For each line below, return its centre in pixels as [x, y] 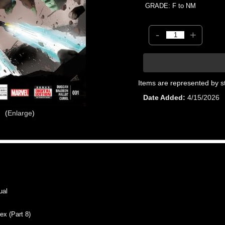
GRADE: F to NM [171, 6]
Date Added [163, 97]
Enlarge [20, 113]
